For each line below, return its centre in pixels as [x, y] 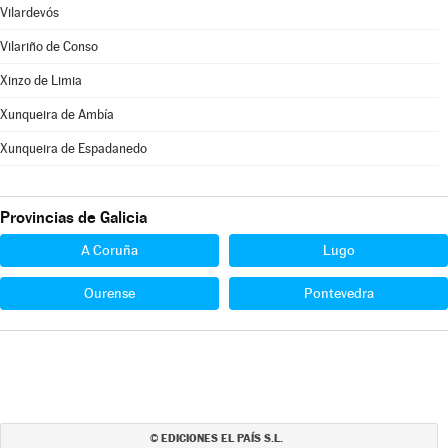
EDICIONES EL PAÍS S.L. [221, 438]
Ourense [109, 293]
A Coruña [109, 250]
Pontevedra [338, 293]
